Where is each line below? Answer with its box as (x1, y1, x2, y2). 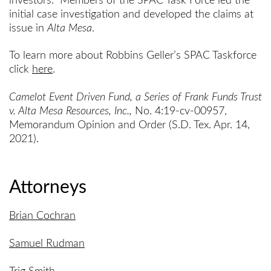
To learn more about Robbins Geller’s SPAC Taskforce (9, 50, 256, 62)
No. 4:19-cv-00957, (132, 105, 227, 117)
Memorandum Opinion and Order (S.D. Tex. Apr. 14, (9, 119, 250, 131)
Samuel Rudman (9, 238, 85, 250)
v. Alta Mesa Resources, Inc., (9, 105, 132, 117)
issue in (9, 22, 47, 34)
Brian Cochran (9, 210, 76, 221)
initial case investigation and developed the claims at (9, 8, 253, 20)
